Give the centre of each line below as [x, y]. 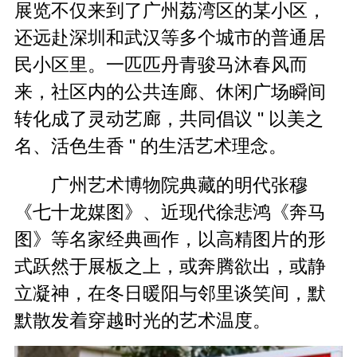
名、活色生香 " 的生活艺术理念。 [151, 146]
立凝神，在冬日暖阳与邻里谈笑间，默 [171, 294]
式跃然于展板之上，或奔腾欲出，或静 [171, 267]
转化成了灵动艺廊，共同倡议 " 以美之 [169, 119]
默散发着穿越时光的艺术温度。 [143, 321]
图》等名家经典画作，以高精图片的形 [171, 239]
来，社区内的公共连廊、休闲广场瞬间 [171, 92]
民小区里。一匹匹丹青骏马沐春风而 [161, 65]
